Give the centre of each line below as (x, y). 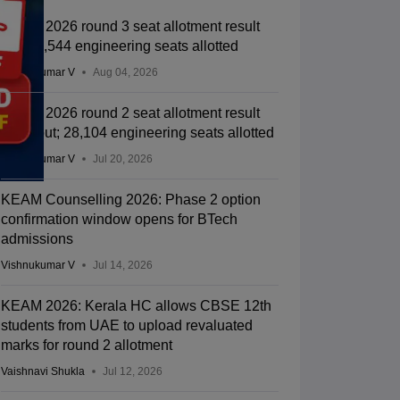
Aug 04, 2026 (125, 73)
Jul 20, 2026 (122, 159)
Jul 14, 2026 (122, 266)
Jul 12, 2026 (132, 372)
